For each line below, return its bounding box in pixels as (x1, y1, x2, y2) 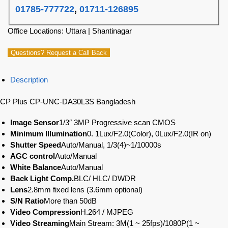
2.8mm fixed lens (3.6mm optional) (27, 185, 142, 194)
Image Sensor (10, 118, 59, 127)
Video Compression (10, 208, 80, 217)
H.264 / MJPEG (80, 208, 133, 217)
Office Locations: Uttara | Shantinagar (8, 26, 132, 36)
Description (10, 75, 48, 84)
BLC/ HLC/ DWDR (74, 174, 136, 183)
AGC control (10, 152, 55, 161)
